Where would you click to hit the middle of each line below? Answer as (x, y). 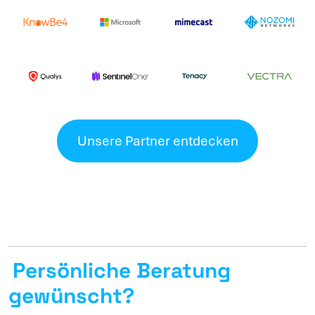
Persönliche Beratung (121, 271)
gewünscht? (71, 296)
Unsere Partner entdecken (157, 141)
